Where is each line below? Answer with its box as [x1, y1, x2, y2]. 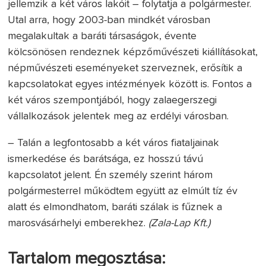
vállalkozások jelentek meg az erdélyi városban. [8, 110, 229, 122]
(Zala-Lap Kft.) [148, 217, 211, 229]
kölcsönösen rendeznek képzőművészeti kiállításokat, [8, 46, 258, 58]
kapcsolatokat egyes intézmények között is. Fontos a [8, 78, 252, 90]
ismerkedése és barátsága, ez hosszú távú [8, 153, 204, 164]
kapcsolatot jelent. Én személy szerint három [8, 169, 213, 180]
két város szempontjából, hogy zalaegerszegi [8, 94, 217, 106]
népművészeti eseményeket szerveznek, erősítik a [8, 62, 243, 74]
